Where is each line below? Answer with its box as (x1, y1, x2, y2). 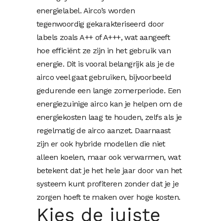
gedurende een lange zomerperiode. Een (37, 86, 181, 96)
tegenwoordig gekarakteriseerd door (37, 19, 164, 29)
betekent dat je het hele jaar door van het (37, 166, 182, 176)
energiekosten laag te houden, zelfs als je (37, 112, 182, 122)
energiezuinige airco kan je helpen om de (37, 99, 182, 109)
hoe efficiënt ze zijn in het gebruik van (37, 46, 171, 56)
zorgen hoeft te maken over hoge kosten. (37, 192, 181, 202)
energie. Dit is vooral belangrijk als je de (37, 59, 175, 69)
